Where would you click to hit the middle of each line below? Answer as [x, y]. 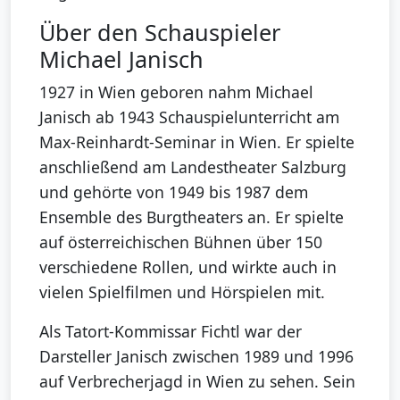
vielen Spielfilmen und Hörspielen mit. [182, 292]
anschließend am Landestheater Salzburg [193, 167]
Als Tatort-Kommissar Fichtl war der [171, 331]
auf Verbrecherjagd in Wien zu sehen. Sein [197, 381]
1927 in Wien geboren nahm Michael [176, 92]
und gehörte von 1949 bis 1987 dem [174, 192]
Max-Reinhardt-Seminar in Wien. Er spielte [197, 142]
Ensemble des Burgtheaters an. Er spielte [192, 217]
